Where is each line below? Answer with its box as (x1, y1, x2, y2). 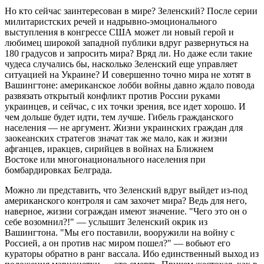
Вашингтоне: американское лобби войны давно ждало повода (5, 80, 255, 91)
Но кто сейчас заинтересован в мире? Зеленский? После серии (5, 6, 258, 16)
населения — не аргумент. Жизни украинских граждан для (5, 123, 243, 133)
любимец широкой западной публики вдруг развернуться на (5, 38, 249, 48)
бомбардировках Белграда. (5, 165, 112, 176)
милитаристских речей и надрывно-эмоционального (5, 16, 217, 27)
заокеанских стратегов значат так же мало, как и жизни (5, 133, 227, 144)
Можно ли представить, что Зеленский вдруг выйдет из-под (5, 185, 247, 196)
